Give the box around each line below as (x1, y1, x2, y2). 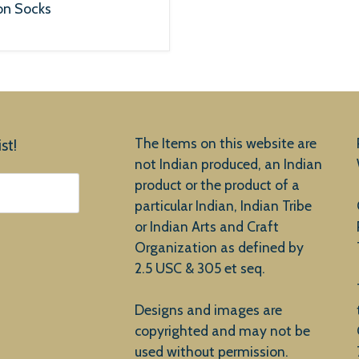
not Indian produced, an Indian (135, 155, 323, 172)
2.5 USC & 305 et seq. (135, 260, 266, 276)
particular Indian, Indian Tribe (135, 197, 313, 214)
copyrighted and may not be (135, 322, 311, 339)
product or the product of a (135, 176, 301, 193)
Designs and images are (135, 301, 283, 318)
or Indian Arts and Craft (135, 218, 280, 235)
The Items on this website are (135, 135, 317, 151)
